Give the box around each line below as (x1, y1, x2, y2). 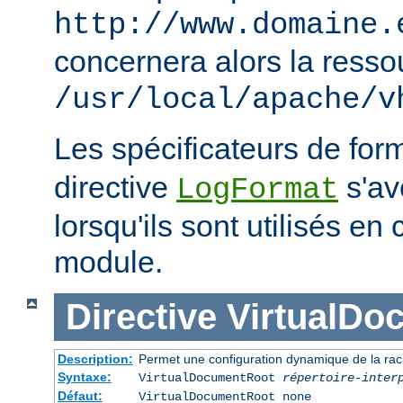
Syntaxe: (57, 369, 112, 384)
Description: (57, 351, 133, 366)
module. (54, 245, 163, 280)
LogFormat (176, 173, 338, 208)
